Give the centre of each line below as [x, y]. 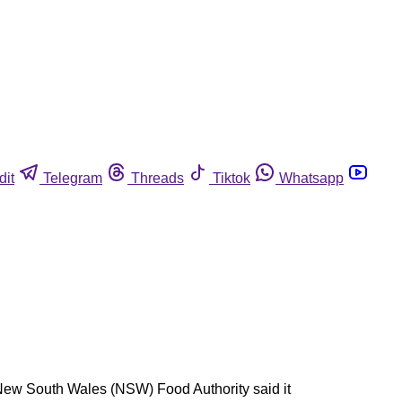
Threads [157, 178]
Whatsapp [311, 178]
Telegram [73, 178]
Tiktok [232, 178]
